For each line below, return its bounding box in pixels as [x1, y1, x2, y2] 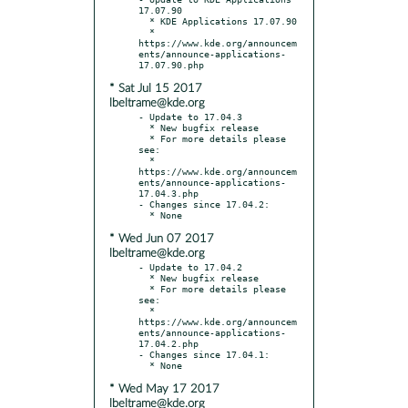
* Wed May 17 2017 [109, 382, 219, 395]
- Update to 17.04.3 [138, 110, 242, 122]
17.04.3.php [138, 187, 199, 199]
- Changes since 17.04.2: [138, 198, 270, 209]
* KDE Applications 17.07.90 [138, 15, 149, 26]
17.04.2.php [138, 337, 199, 349]
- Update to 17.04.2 [138, 260, 242, 272]
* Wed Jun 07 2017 [109, 232, 214, 245]
